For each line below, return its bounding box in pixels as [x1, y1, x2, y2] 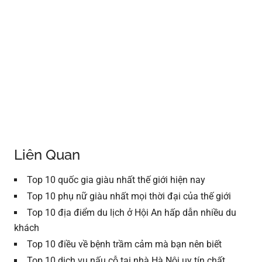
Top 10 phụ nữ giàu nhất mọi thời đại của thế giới [27, 190, 232, 202]
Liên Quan [14, 146, 81, 163]
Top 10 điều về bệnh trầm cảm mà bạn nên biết [27, 238, 222, 250]
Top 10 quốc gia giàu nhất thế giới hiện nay [27, 174, 206, 185]
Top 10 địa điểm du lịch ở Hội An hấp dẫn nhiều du [27, 206, 237, 218]
